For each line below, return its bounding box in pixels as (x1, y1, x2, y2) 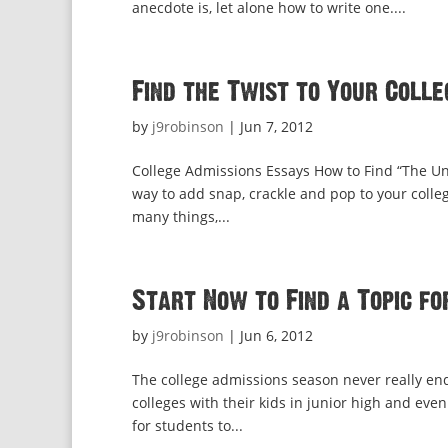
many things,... (132, 207, 230, 226)
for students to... (132, 416, 243, 435)
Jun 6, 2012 (240, 326, 313, 345)
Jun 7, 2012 (240, 117, 313, 136)
